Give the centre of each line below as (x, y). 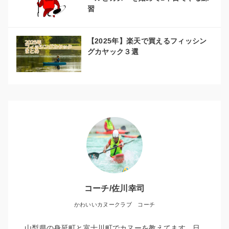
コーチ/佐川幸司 (114, 188)
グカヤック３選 (113, 51)
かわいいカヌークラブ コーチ (114, 204)
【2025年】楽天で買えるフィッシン (147, 41)
